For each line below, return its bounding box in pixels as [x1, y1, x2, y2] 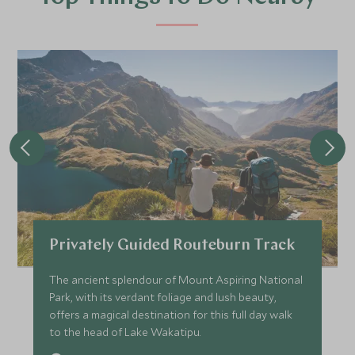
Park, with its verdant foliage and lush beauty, [49, 290, 277, 305]
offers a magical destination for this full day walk [49, 307, 293, 323]
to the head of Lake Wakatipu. [49, 325, 201, 340]
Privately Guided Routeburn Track [49, 238, 296, 254]
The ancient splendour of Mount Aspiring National [49, 273, 303, 288]
